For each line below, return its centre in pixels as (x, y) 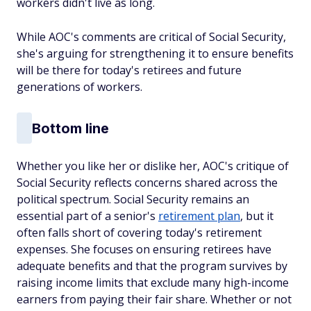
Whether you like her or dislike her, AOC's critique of (153, 166)
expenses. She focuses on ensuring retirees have (144, 249)
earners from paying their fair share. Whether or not (154, 299)
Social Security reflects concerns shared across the (147, 183)
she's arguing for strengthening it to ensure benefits (155, 53)
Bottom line (70, 128)
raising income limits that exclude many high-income (153, 283)
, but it (257, 216)
